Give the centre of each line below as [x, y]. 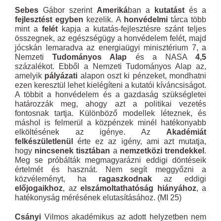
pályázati [61, 76]
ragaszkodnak [125, 179]
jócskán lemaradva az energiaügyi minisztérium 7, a [110, 48]
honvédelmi [146, 19]
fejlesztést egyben [49, 19]
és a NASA [161, 57]
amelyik [30, 76]
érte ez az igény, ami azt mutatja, [140, 141]
